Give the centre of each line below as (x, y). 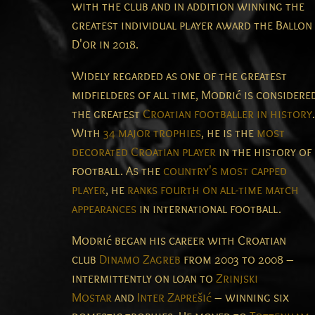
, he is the (229, 134)
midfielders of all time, (136, 96)
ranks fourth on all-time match (213, 191)
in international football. (209, 210)
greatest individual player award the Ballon (192, 26)
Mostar (92, 298)
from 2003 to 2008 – (237, 260)
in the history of (264, 153)
